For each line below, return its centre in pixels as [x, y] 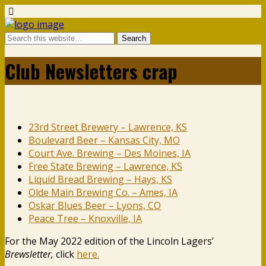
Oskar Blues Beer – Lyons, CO [95, 205]
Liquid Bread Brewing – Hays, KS [100, 179]
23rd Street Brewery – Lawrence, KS [108, 127]
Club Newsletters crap [91, 71]
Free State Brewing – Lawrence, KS [105, 166]
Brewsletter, [29, 254]
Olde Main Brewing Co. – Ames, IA [103, 192]
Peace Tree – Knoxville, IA [85, 218]
